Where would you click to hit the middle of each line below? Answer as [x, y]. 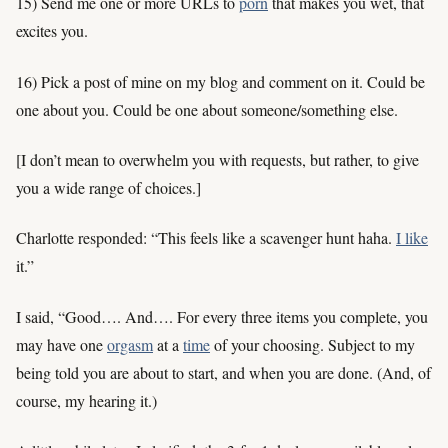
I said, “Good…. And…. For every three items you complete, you [222, 316]
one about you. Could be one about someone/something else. [207, 109]
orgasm [130, 344]
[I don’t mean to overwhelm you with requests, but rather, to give [217, 159]
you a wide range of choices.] [108, 187]
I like [412, 238]
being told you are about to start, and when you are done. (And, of [223, 372]
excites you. [52, 31]
